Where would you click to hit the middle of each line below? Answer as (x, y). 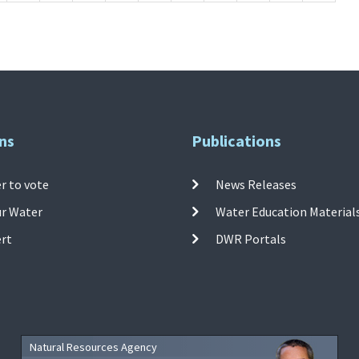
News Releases (256, 185)
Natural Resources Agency (93, 347)
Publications (236, 140)
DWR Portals (251, 239)
